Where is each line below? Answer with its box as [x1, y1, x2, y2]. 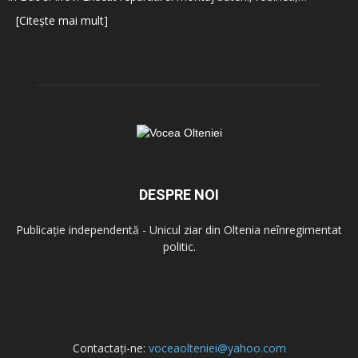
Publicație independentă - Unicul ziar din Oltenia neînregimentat [16, 222, 342, 237]
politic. [162, 239, 196, 254]
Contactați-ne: [72, 340, 149, 356]
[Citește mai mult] [16, 13, 108, 28]
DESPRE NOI [139, 186, 219, 203]
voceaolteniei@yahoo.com [148, 340, 286, 356]
